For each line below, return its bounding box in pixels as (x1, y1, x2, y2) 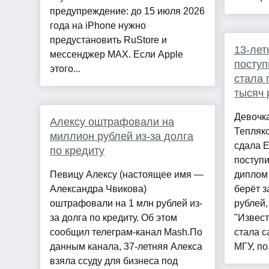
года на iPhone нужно (50, 20, 147, 31)
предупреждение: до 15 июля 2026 (50, 6, 205, 17)
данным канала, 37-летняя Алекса (50, 241, 203, 252)
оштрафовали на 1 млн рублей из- (50, 198, 203, 209)
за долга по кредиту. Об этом (50, 213, 178, 223)
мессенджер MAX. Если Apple (50, 49, 184, 60)
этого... (50, 64, 81, 74)
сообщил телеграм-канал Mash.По (50, 227, 203, 238)
